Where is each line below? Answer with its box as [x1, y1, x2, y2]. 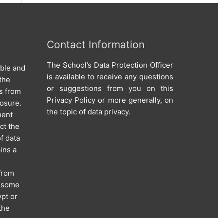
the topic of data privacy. [47, 107, 130, 116]
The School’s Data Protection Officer [47, 60, 173, 70]
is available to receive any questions [47, 72, 173, 81]
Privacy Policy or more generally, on [47, 95, 173, 105]
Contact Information [47, 38, 145, 51]
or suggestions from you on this [47, 83, 173, 93]
